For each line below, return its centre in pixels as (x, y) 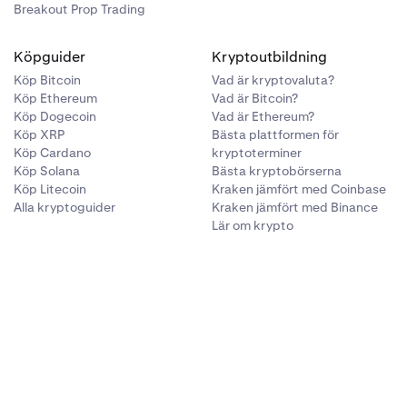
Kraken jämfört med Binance (295, 207)
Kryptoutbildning (270, 57)
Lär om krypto (253, 225)
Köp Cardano (52, 153)
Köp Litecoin (50, 189)
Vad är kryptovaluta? (273, 80)
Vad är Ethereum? (263, 116)
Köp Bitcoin (47, 80)
